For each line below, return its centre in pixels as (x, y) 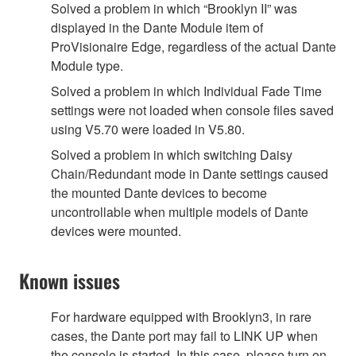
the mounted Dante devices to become (159, 193)
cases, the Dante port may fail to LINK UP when (184, 336)
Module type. (87, 66)
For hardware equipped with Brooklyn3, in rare (181, 317)
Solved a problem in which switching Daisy (172, 155)
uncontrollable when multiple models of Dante (180, 212)
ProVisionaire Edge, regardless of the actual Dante (193, 47)
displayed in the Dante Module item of (157, 28)
